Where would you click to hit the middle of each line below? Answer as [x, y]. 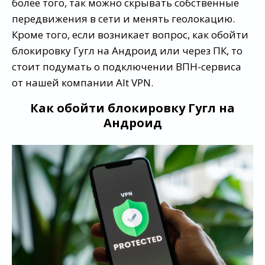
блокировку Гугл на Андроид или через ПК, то [127, 51]
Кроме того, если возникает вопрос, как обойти [130, 35]
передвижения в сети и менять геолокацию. [123, 19]
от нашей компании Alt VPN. [83, 83]
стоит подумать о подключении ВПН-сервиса [127, 67]
